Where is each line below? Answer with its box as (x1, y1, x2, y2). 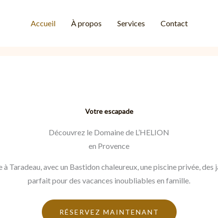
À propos (71, 18, 102, 28)
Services (117, 18, 145, 28)
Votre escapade (85, 107, 133, 116)
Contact (160, 18, 188, 28)
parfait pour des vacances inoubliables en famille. (28, 176, 190, 185)
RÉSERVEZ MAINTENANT (59, 208, 159, 217)
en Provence (89, 141, 129, 151)
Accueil (30, 18, 55, 28)
